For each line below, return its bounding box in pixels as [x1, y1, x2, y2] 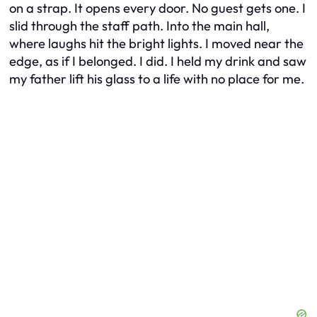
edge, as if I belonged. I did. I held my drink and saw [9, 52, 306, 69]
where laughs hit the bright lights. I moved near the [9, 35, 304, 52]
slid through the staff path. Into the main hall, [9, 17, 270, 34]
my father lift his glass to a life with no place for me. [9, 70, 304, 87]
